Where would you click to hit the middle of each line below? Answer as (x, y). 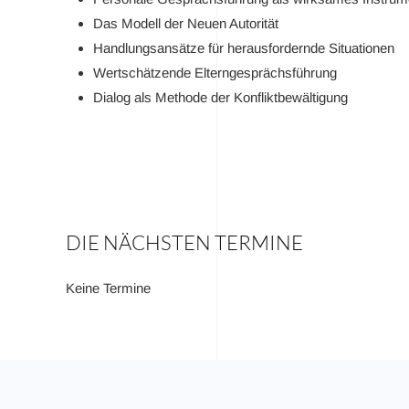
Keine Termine (108, 288)
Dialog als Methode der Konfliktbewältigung (220, 97)
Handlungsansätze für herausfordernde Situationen (244, 48)
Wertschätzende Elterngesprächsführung (215, 73)
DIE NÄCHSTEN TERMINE (184, 242)
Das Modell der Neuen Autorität (186, 23)
